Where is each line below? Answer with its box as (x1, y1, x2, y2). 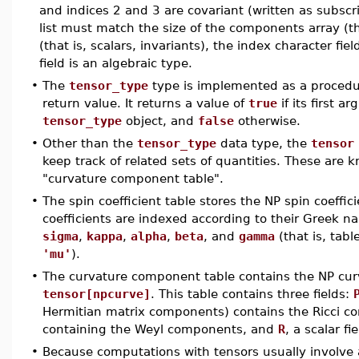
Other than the (42, 136, 137, 150)
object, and (122, 114, 198, 127)
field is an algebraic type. (39, 56, 192, 70)
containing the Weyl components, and (42, 322, 278, 336)
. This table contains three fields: (151, 287, 353, 301)
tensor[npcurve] (42, 287, 151, 301)
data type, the (216, 136, 311, 150)
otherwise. (234, 114, 301, 127)
